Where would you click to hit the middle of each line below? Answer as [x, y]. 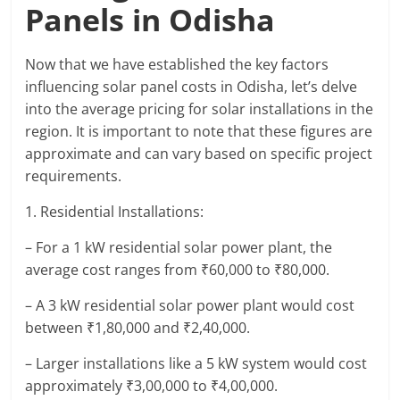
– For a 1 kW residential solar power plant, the [179, 248]
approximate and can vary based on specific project [199, 154]
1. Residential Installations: [115, 212]
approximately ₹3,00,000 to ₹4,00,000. [152, 386]
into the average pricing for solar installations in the [200, 109]
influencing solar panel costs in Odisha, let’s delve [192, 87]
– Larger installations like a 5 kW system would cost [196, 364]
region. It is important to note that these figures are [199, 132]
